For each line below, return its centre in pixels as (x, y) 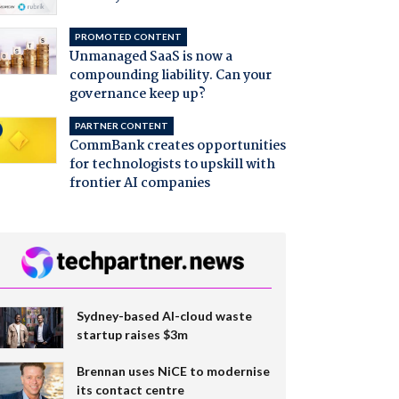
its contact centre (130, 389)
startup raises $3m (132, 334)
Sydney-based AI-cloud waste (164, 315)
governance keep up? (137, 95)
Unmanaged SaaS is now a (151, 57)
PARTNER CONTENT (121, 126)
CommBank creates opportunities (177, 147)
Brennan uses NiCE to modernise (173, 370)
